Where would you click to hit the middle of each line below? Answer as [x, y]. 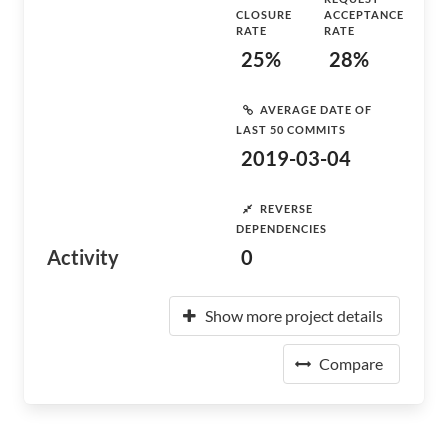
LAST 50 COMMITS [291, 129]
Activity [83, 257]
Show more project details [294, 315]
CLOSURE [264, 14]
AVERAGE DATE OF [316, 109]
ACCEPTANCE [364, 14]
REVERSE [286, 208]
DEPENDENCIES [281, 228]
